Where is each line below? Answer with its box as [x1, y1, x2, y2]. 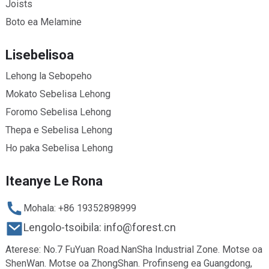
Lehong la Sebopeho [5, 70, 92, 82]
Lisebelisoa [5, 47, 74, 62]
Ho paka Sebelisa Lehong [5, 142, 113, 154]
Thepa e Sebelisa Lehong [5, 124, 112, 136]
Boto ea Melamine [5, 16, 82, 28]
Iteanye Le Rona [5, 173, 103, 189]
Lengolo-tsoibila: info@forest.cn [23, 220, 176, 234]
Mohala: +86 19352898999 [23, 202, 136, 214]
